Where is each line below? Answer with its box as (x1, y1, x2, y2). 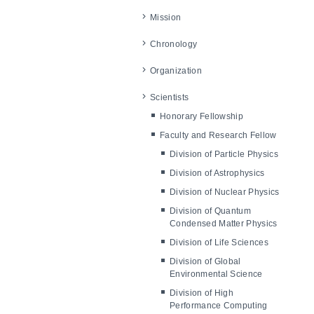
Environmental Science (170, 269, 263, 279)
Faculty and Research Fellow (160, 130, 277, 140)
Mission (150, 13, 182, 22)
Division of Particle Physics (170, 149, 278, 159)
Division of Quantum (170, 206, 252, 216)
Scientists (150, 93, 189, 102)
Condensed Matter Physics (170, 219, 278, 228)
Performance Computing (170, 301, 268, 310)
